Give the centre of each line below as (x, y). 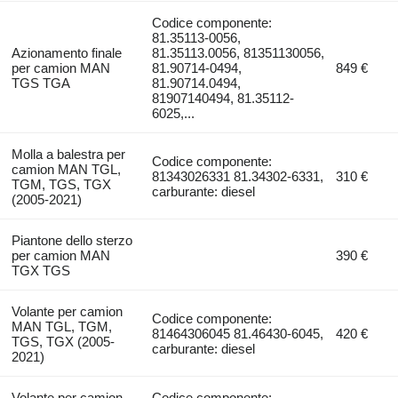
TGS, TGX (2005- (63, 342)
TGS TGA (40, 84)
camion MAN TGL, (66, 170)
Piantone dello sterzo (72, 241)
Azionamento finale (66, 53)
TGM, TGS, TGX (61, 185)
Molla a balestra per (68, 155)
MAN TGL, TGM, (61, 327)
